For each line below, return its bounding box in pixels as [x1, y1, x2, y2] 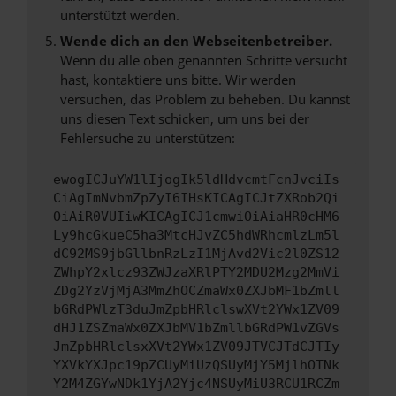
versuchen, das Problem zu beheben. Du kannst [59, 90, 350, 108]
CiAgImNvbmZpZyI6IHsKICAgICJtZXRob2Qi [53, 190, 339, 207]
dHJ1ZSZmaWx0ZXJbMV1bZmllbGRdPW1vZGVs [53, 320, 339, 337]
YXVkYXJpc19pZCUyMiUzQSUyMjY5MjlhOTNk [53, 357, 339, 374]
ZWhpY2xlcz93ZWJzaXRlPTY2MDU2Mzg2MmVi [53, 264, 339, 281]
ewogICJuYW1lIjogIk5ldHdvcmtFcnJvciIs [53, 171, 339, 188]
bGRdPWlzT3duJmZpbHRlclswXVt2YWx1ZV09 [53, 301, 339, 318]
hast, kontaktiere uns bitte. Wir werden [59, 71, 296, 88]
